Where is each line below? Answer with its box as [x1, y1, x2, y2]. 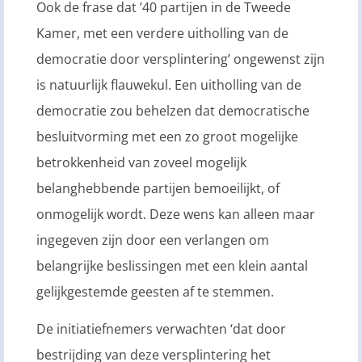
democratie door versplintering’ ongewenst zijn [36, 49, 325, 68]
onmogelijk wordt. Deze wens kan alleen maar [36, 204, 315, 223]
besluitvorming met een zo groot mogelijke [36, 127, 298, 145]
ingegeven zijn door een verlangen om [36, 230, 269, 249]
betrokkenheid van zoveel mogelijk [36, 153, 246, 171]
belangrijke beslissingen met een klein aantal [36, 256, 308, 275]
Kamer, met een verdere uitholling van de [36, 23, 288, 42]
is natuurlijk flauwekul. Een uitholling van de [36, 75, 301, 94]
